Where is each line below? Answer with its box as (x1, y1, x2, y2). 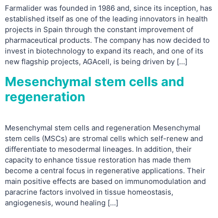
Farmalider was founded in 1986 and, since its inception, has (5, 3, 212, 13)
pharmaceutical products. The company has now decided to (5, 35, 210, 45)
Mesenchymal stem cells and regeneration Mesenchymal (5, 123, 200, 133)
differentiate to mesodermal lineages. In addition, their (5, 145, 192, 154)
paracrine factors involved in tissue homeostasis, (5, 187, 173, 197)
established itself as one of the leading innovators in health (5, 14, 208, 23)
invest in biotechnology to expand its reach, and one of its (5, 46, 203, 55)
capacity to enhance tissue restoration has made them (5, 155, 191, 165)
